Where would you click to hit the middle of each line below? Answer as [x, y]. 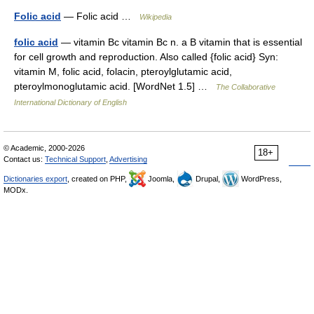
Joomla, [161, 179]
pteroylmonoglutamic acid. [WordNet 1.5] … [115, 86]
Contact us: [24, 159]
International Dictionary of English [70, 102]
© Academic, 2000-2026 [44, 148]
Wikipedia [156, 17]
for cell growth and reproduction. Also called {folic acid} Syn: [146, 57]
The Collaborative [246, 87]
